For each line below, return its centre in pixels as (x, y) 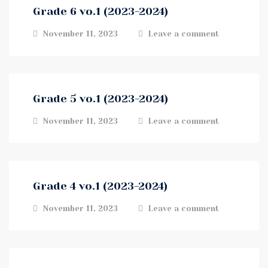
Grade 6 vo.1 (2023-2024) (100, 11)
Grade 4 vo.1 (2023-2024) (100, 186)
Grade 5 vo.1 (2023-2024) (100, 99)
